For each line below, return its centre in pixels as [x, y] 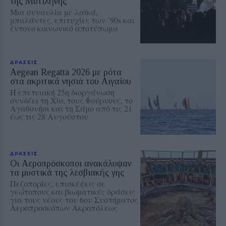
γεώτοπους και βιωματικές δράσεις [73, 191]
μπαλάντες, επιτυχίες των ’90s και [72, 20]
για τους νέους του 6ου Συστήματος [74, 199]
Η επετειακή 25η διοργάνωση [62, 92]
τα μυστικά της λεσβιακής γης [67, 172]
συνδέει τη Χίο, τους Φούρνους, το [71, 100]
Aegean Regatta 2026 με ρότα [66, 72]
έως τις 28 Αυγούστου [49, 116]
